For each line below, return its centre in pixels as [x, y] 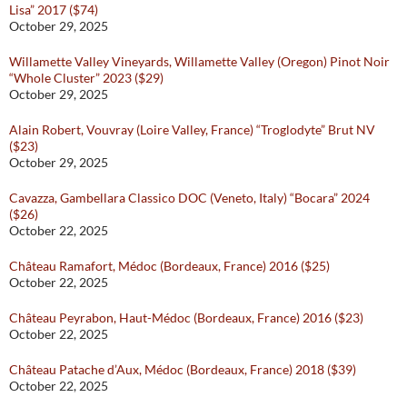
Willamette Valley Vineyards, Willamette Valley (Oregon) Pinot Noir [199, 62]
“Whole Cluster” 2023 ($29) [86, 78]
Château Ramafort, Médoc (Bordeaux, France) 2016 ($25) [169, 266]
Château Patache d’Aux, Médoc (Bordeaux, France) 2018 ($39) [183, 370]
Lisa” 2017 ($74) [54, 10]
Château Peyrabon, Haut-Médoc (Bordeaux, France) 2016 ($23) [186, 318]
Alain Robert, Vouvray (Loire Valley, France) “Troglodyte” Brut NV [192, 130]
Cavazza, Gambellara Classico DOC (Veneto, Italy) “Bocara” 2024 [189, 198]
